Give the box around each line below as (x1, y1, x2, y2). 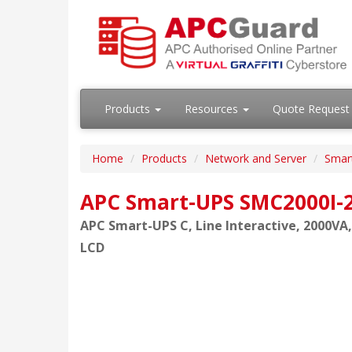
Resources (185, 101, 241, 116)
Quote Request (273, 101, 350, 116)
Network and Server (205, 151, 306, 166)
